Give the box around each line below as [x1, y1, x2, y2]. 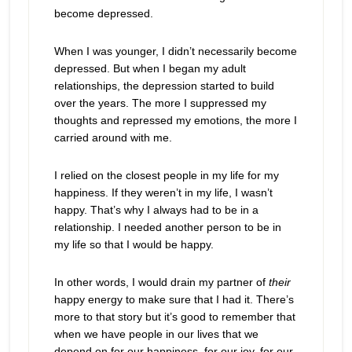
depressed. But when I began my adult [53, 62, 246, 75]
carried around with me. [53, 131, 172, 144]
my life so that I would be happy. [53, 238, 214, 251]
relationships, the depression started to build [53, 79, 274, 92]
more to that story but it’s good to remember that [53, 310, 295, 323]
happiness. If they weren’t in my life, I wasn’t [53, 186, 273, 199]
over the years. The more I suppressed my [53, 97, 266, 109]
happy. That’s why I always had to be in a [53, 203, 258, 216]
